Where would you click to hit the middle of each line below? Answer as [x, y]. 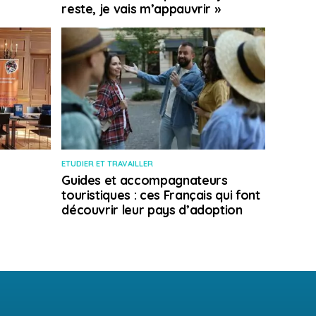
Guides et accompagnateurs [145, 180]
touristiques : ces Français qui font [161, 195]
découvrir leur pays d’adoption [152, 210]
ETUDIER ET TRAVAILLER [108, 164]
